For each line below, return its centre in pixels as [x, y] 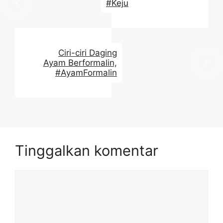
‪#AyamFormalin [86, 73]
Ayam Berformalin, [80, 63]
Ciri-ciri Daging [88, 53]
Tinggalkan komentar [87, 151]
